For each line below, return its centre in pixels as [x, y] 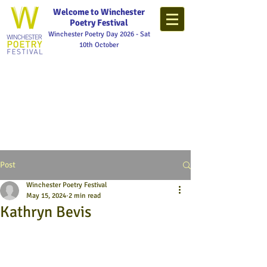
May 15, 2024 [46, 196]
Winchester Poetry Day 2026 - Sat [99, 34]
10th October [99, 45]
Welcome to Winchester [99, 12]
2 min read [85, 196]
